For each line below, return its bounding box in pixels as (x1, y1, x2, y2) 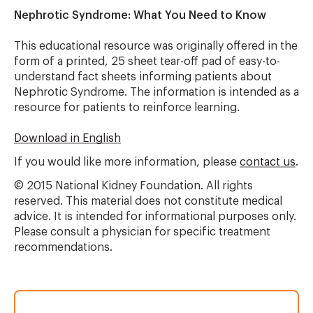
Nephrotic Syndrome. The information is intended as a (14, 87, 299, 98)
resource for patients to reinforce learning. (14, 102, 240, 113)
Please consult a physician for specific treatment (14, 226, 270, 238)
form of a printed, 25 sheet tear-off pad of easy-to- (14, 56, 280, 67)
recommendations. (14, 242, 112, 253)
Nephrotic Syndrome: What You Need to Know (14, 10, 266, 21)
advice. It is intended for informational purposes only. (14, 211, 296, 222)
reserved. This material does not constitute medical (14, 196, 282, 207)
